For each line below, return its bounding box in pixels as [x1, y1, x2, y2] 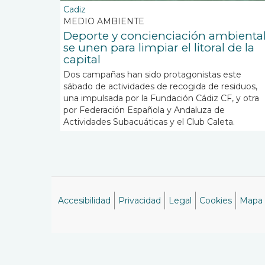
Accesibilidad [58, 195, 111, 206]
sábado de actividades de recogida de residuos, [63, 81, 257, 92]
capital [63, 53, 101, 66]
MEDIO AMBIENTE [63, 16, 144, 27]
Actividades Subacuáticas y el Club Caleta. [63, 117, 235, 127]
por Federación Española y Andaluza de [63, 105, 225, 115]
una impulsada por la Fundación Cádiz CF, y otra [63, 93, 259, 104]
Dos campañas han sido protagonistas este [63, 69, 241, 80]
